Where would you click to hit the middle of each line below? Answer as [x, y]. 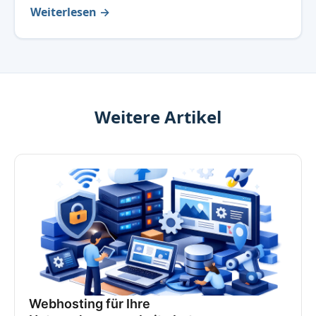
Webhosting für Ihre [90, 304]
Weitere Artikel [158, 117]
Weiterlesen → [70, 12]
